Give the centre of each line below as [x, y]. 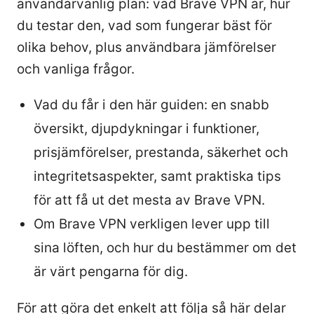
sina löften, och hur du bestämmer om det [165, 248]
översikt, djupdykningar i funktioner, [146, 129]
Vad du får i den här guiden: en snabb [151, 105]
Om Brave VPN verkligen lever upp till [152, 224]
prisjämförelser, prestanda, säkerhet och [161, 153]
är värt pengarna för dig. [111, 272]
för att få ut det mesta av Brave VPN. [149, 200]
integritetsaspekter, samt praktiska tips [157, 177]
